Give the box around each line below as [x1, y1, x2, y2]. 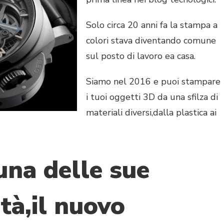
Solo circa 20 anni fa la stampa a [86, 18, 217, 31]
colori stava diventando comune [86, 34, 216, 46]
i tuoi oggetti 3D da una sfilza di [86, 90, 218, 103]
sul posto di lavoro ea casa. [86, 49, 195, 62]
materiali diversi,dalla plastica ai [86, 106, 216, 118]
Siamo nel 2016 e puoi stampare [86, 75, 220, 87]
